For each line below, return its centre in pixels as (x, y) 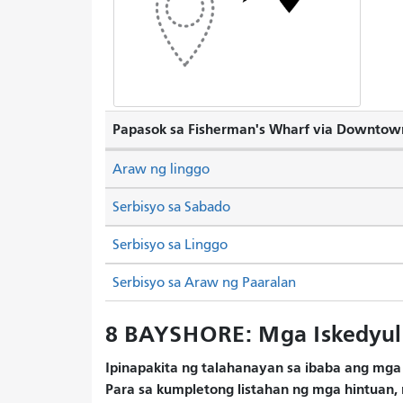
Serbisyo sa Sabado (171, 206)
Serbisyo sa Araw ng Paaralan (204, 282)
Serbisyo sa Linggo (170, 244)
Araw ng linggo (161, 169)
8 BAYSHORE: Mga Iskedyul (253, 334)
